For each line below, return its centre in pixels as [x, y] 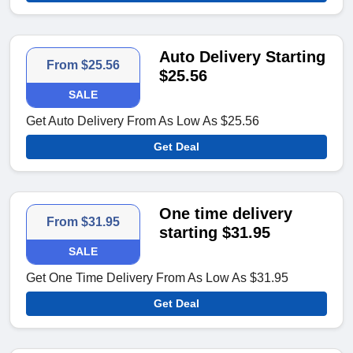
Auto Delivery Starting [243, 57]
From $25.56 [84, 65]
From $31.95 [84, 222]
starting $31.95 [215, 233]
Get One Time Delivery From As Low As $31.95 [157, 278]
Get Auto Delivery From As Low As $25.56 [143, 121]
